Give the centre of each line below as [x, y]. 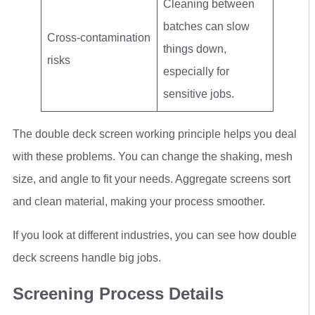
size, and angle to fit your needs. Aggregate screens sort [152, 179]
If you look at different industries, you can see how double [155, 235]
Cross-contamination [99, 37]
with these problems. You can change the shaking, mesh [153, 156]
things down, [195, 49]
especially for [196, 71]
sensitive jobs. [199, 94]
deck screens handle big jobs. [87, 257]
